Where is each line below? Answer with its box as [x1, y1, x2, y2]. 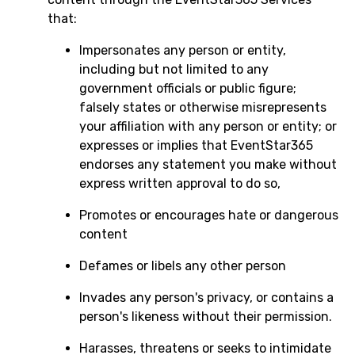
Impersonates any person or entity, [79, 43, 286, 58]
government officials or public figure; [79, 81, 296, 96]
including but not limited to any [79, 62, 269, 77]
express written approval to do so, [79, 176, 281, 191]
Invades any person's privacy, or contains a [79, 290, 334, 305]
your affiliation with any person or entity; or [79, 119, 337, 134]
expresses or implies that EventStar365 [79, 138, 313, 153]
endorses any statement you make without [79, 157, 337, 172]
